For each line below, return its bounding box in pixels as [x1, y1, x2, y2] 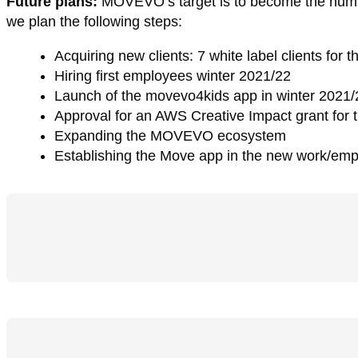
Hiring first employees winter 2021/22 [54, 68, 291, 84]
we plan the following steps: [6, 14, 182, 30]
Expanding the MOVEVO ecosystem [54, 128, 286, 144]
